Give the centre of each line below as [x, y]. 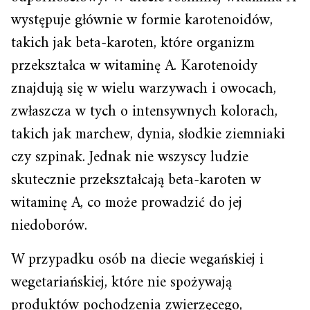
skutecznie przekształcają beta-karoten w [136, 181]
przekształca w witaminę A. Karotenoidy [134, 66]
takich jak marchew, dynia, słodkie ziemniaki [148, 135]
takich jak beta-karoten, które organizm [133, 44]
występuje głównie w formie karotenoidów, [142, 21]
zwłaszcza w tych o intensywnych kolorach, [144, 112]
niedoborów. [49, 226]
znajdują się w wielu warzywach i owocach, [144, 89]
